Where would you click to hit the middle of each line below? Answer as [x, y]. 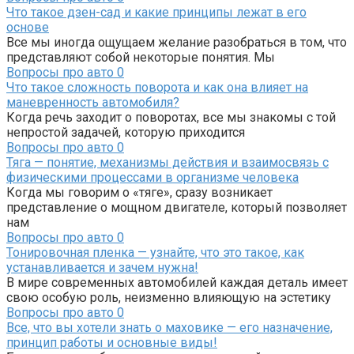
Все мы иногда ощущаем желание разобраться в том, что [177, 42]
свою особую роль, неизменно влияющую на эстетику [169, 297]
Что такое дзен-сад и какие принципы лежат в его [156, 12]
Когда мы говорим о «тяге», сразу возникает [139, 192]
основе [28, 27]
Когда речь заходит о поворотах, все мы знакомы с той [171, 117]
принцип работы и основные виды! [112, 342]
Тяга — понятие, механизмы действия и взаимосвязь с [168, 162]
